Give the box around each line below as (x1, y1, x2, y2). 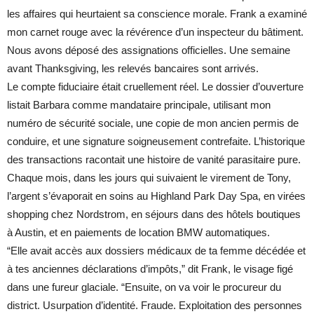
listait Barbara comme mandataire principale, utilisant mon (7, 99, 271, 111)
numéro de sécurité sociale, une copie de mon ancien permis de (7, 117, 299, 130)
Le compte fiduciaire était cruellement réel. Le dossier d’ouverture (7, 81, 303, 93)
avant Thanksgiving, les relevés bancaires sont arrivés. (7, 62, 259, 75)
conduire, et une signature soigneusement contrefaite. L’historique (7, 135, 305, 148)
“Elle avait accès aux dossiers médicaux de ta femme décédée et (7, 245, 306, 257)
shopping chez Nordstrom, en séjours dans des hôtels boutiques (7, 208, 301, 221)
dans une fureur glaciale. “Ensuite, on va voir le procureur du (7, 281, 281, 294)
